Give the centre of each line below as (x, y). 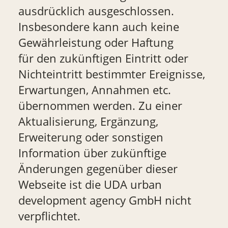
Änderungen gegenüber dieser (98, 169)
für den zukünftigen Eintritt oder (103, 59)
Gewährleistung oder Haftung (96, 43)
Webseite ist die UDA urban (90, 185)
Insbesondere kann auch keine (98, 27)
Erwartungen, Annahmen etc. (94, 90)
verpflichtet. (49, 216)
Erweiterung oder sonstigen (91, 137)
